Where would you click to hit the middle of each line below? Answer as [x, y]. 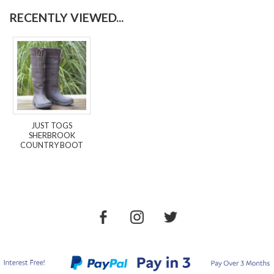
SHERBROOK [52, 135]
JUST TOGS [52, 126]
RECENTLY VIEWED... [66, 18]
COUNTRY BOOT [52, 145]
